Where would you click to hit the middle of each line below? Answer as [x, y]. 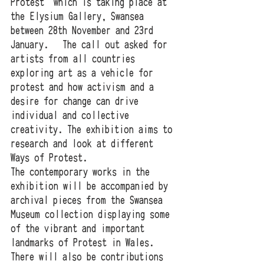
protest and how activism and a [85, 88]
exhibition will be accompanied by [92, 187]
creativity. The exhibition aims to [94, 130]
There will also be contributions [89, 257]
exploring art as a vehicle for [84, 73]
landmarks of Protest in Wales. [85, 243]
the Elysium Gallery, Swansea [80, 17]
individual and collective [72, 116]
